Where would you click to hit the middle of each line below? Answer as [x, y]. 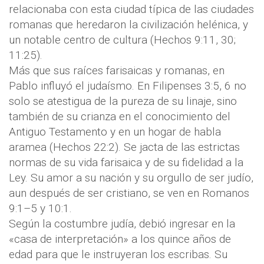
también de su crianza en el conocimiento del [120, 117]
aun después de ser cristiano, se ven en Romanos [129, 193]
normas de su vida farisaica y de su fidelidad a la [126, 163]
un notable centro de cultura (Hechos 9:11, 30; [122, 40]
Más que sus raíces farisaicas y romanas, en [117, 71]
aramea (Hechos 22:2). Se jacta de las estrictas [124, 147]
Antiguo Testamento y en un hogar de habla [115, 132]
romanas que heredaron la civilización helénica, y [128, 25]
